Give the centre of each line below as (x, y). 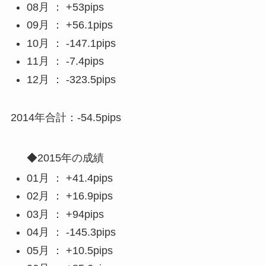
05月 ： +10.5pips (69, 250)
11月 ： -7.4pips (65, 61)
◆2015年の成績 (65, 158)
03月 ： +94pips (65, 214)
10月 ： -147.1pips (71, 43)
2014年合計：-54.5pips (66, 118)
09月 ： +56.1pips (69, 25)
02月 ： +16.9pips (69, 196)
